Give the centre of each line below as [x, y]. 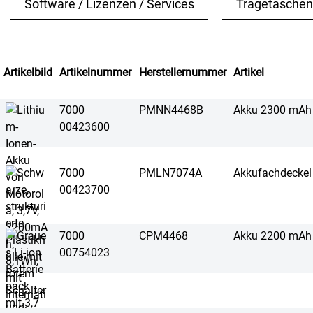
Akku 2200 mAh [272, 236]
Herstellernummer [183, 72]
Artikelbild [28, 72]
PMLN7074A [170, 173]
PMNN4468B [171, 110]
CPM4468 [163, 236]
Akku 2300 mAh [272, 110]
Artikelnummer [95, 72]
